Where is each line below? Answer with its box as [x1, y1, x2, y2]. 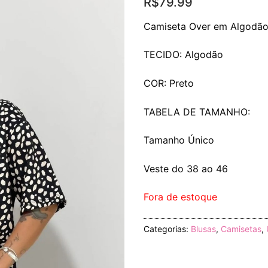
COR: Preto [144, 77, 194, 89]
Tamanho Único [144, 134, 214, 147]
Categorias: [144, 224, 191, 234]
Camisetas [221, 224, 261, 234]
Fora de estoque [144, 191, 217, 203]
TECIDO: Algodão [144, 48, 223, 61]
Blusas [191, 224, 216, 234]
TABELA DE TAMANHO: [144, 105, 250, 118]
